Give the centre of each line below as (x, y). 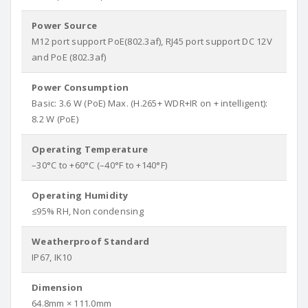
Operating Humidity (80, 195)
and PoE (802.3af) (69, 57)
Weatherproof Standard (91, 241)
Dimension (57, 287)
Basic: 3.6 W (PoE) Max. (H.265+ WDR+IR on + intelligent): (150, 103)
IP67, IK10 (52, 257)
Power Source (64, 25)
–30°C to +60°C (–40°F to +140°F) (99, 165)
